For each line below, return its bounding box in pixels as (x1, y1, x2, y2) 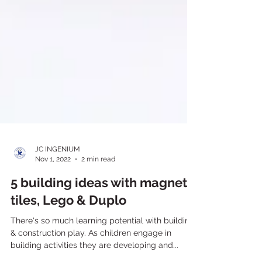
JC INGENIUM (35, 187, 80, 195)
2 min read (81, 196, 115, 205)
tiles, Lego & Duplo (11, 235, 126, 250)
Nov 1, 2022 (35, 196, 71, 205)
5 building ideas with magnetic (11, 217, 198, 232)
